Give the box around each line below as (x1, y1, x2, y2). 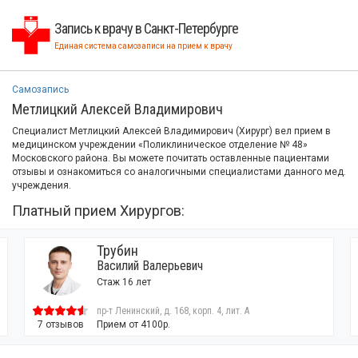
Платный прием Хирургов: (12, 202, 185, 219)
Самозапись (12, 84, 69, 95)
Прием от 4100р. (97, 319, 170, 330)
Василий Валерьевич (97, 258, 203, 273)
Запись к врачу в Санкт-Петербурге (54, 20, 238, 37)
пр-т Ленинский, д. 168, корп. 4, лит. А (97, 305, 249, 316)
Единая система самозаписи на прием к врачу (54, 42, 233, 50)
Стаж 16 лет (97, 276, 151, 288)
